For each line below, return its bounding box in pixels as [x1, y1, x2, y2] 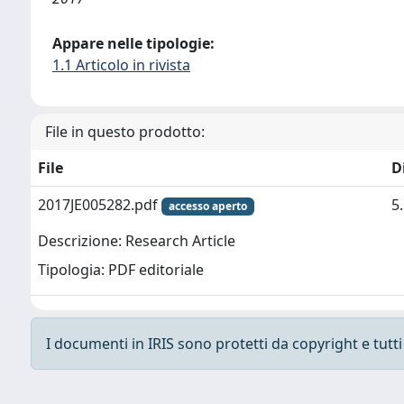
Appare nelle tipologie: [52, 33, 215, 53]
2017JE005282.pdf [38, 195, 161, 215]
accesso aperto [168, 198, 247, 214]
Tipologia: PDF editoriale [38, 260, 204, 280]
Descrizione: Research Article [38, 231, 235, 252]
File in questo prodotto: [45, 122, 205, 142]
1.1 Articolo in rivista [52, 55, 190, 75]
